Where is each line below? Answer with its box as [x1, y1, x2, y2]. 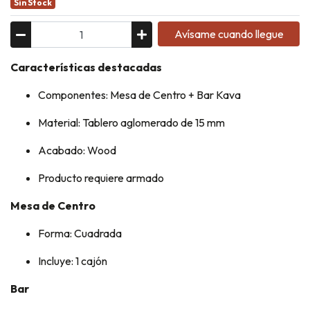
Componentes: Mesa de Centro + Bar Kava [38, 88, 241, 102]
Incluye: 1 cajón [38, 254, 107, 268]
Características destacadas [10, 60, 162, 75]
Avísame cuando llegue [174, 27, 284, 42]
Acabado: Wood [38, 143, 116, 158]
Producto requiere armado [38, 171, 164, 185]
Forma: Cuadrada [38, 226, 122, 241]
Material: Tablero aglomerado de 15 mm [38, 116, 225, 130]
